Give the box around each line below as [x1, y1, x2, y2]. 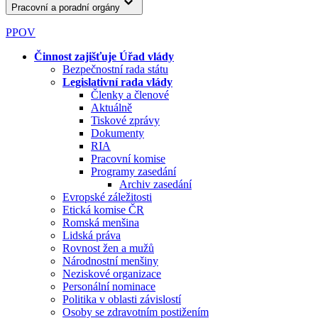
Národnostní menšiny [62, 254, 158, 267]
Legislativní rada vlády [62, 75, 172, 88]
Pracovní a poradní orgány [11, 1, 120, 13]
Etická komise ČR [62, 203, 144, 216]
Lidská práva [62, 229, 121, 241]
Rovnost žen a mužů [62, 241, 154, 254]
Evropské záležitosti [62, 190, 152, 203]
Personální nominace [62, 280, 155, 292]
